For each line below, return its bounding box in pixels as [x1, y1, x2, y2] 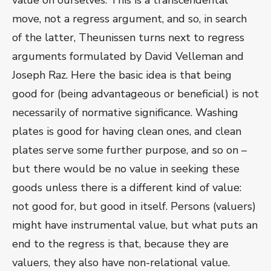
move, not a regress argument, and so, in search [12, 11, 247, 27]
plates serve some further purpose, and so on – [12, 143, 247, 158]
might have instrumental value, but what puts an [12, 218, 258, 233]
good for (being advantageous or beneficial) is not [12, 87, 259, 102]
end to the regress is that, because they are [12, 237, 229, 252]
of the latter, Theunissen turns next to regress [12, 30, 244, 45]
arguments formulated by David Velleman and [12, 49, 244, 64]
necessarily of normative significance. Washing [12, 105, 238, 120]
